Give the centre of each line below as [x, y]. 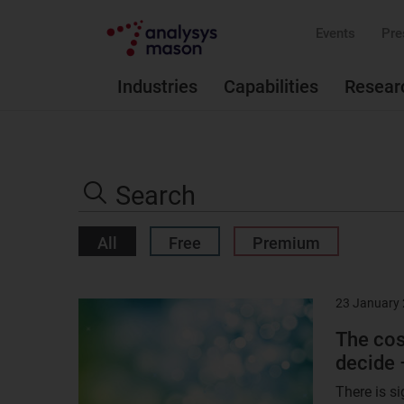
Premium [286, 243]
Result [97, 307]
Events [335, 33]
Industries [157, 87]
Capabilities [271, 87]
